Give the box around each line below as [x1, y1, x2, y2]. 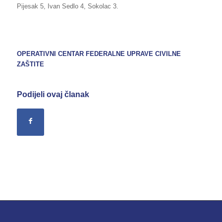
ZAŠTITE [16, 60, 44, 68]
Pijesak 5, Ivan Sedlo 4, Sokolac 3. [16, 2, 118, 10]
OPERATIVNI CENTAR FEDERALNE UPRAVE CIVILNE [16, 50, 181, 58]
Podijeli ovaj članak [16, 90, 89, 99]
